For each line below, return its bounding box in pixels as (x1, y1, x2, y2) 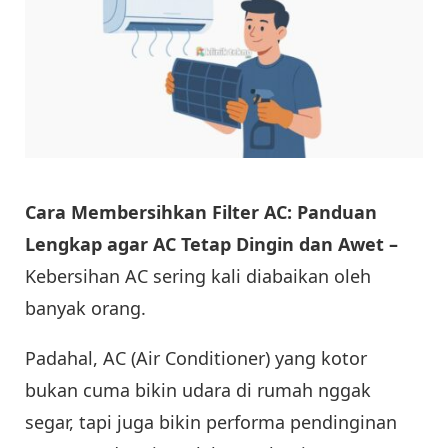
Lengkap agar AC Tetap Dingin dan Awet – (25, 231, 398, 256)
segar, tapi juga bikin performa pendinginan (25, 409, 397, 434)
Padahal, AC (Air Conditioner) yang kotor (25, 345, 367, 370)
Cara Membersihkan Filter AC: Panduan (25, 199, 377, 224)
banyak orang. (25, 295, 146, 320)
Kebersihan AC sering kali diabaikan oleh (25, 263, 371, 288)
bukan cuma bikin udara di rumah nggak (25, 377, 371, 402)
